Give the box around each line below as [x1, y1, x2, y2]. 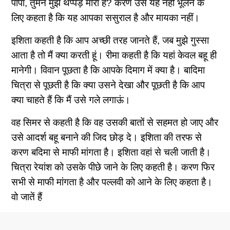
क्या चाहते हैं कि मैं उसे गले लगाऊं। [11, 94, 131, 106]
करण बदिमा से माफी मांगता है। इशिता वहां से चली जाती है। [11, 147, 212, 158]
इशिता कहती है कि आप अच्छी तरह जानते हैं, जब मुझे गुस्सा [11, 35, 209, 46]
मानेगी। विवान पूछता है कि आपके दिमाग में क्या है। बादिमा [11, 65, 205, 76]
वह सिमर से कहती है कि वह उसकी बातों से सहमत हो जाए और [11, 117, 219, 128]
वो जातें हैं [11, 191, 43, 203]
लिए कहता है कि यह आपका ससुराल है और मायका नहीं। [11, 12, 200, 24]
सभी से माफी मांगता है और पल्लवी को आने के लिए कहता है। [11, 177, 213, 188]
